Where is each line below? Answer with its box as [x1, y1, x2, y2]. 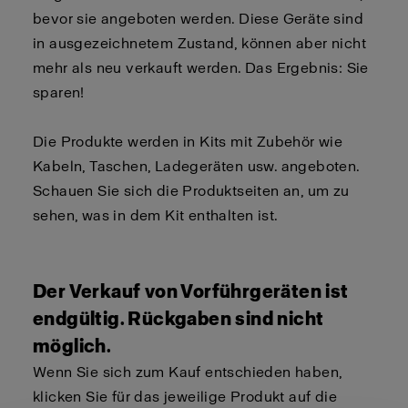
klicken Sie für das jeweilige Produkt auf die [33, 388, 337, 405]
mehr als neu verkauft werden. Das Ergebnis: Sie [33, 59, 369, 76]
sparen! [33, 84, 89, 101]
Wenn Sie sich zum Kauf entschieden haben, [33, 363, 342, 381]
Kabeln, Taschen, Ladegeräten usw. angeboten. [33, 158, 360, 175]
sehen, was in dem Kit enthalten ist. [33, 207, 279, 224]
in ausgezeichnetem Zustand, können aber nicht [33, 35, 366, 52]
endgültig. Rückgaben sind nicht [33, 308, 324, 330]
